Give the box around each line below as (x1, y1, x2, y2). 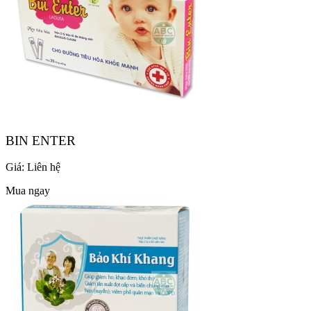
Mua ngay (6, 185, 50, 197)
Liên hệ (27, 161, 60, 174)
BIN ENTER (6, 133, 76, 148)
